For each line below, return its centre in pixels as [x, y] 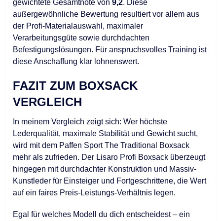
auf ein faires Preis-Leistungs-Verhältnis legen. [94, 192]
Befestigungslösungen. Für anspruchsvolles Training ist [110, 49]
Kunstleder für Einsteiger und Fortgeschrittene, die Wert [110, 181]
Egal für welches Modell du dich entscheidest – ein [102, 214]
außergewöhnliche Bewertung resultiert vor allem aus [106, 14]
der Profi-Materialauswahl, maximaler [78, 26]
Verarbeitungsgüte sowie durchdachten [81, 37]
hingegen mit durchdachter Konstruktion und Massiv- [105, 169]
